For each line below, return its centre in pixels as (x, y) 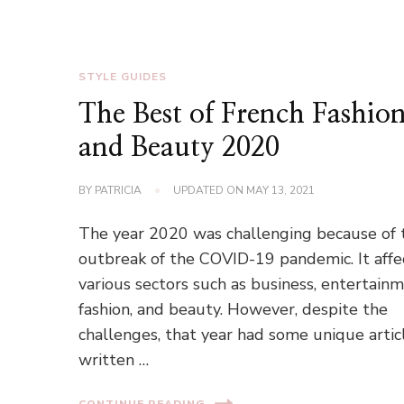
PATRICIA (119, 191)
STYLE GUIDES (123, 77)
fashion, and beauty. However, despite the (234, 310)
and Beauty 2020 (179, 148)
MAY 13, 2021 (281, 191)
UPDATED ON (210, 191)
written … (114, 360)
